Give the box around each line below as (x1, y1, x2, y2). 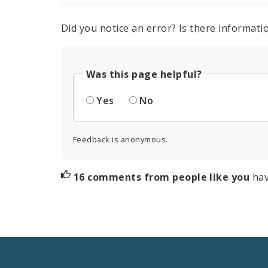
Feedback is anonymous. (73, 133, 168, 145)
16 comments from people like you (73, 170, 252, 184)
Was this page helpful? (86, 67, 202, 81)
